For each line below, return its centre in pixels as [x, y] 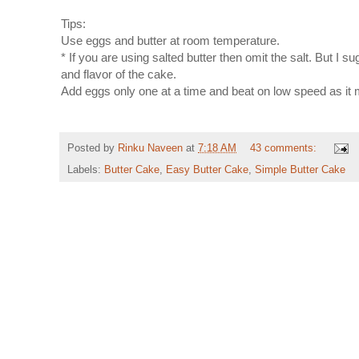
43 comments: [284, 149]
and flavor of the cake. [119, 74]
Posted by [93, 149]
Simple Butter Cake [300, 170]
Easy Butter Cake [207, 170]
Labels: [86, 170]
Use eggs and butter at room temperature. [170, 40]
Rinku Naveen [150, 149]
